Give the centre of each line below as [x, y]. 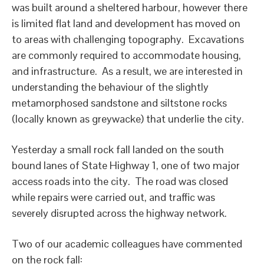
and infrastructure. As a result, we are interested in [127, 71]
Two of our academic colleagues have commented [127, 244]
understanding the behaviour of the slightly [110, 87]
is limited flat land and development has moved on [126, 23]
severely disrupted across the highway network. [119, 213]
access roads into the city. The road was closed [120, 181]
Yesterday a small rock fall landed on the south [118, 149]
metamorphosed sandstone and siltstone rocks [119, 103]
